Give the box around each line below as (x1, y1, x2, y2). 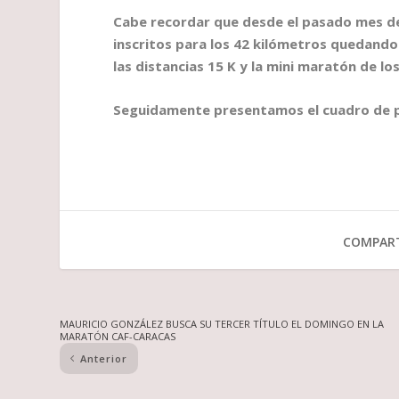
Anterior (80, 351, 128, 365)
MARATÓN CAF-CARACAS (60, 329, 176, 343)
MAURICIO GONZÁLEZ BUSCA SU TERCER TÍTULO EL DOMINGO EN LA (60, 316, 385, 330)
